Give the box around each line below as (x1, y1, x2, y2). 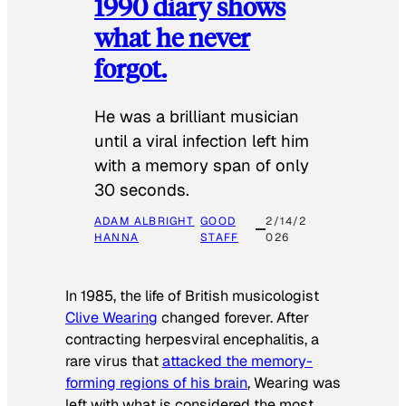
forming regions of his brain (65, 373, 247, 393)
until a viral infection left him (94, 130, 309, 152)
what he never (94, 19, 250, 53)
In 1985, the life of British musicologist (65, 286, 319, 306)
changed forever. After (158, 308, 309, 328)
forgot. (94, 50, 167, 84)
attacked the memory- (162, 352, 313, 372)
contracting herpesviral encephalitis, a (65, 330, 319, 350)
